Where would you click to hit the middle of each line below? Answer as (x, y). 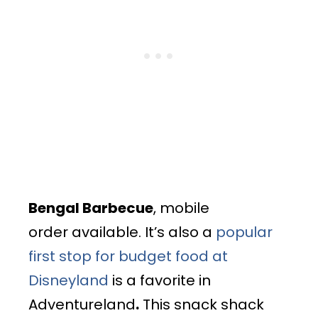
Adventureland (82, 304)
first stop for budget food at (128, 256)
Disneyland (68, 280)
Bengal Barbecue (91, 208)
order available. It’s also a (122, 232)
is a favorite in (160, 280)
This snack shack (202, 304)
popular (244, 232)
